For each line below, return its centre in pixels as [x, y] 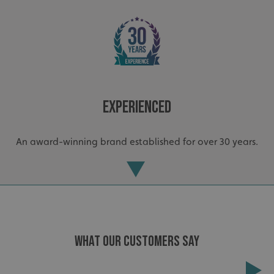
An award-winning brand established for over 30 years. [137, 142]
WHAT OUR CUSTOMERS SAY [137, 242]
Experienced [137, 108]
